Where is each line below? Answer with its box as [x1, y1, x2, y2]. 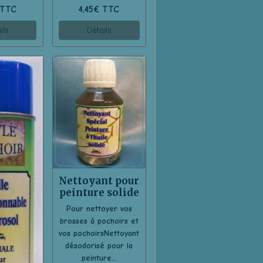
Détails [87, 25, 112, 36]
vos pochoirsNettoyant [59, 228, 140, 238]
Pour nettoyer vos [66, 203, 132, 214]
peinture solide [59, 186, 139, 199]
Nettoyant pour [59, 174, 140, 187]
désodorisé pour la [65, 240, 133, 251]
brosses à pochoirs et [59, 215, 139, 226]
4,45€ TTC [79, 4, 120, 15]
